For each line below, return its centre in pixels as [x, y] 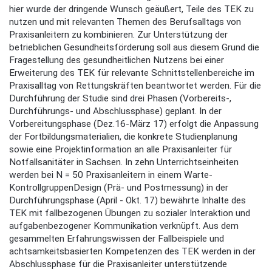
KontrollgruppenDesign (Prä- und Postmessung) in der [119, 188]
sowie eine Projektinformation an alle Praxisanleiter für [121, 150]
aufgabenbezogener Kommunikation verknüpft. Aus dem [124, 226]
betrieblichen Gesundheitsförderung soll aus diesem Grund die [134, 48]
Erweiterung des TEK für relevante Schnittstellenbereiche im [132, 73]
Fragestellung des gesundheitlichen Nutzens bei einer [117, 60]
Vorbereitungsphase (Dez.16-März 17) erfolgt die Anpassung [134, 124]
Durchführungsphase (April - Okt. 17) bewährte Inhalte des [127, 201]
